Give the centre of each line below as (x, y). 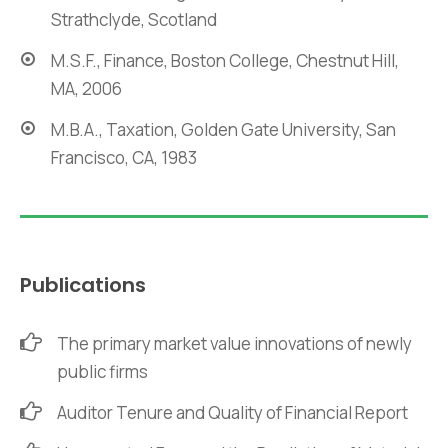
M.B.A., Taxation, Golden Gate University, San (223, 130)
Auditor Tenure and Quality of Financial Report (232, 413)
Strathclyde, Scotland (134, 20)
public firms (102, 372)
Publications (83, 285)
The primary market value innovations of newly (234, 344)
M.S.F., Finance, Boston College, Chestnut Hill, (225, 61)
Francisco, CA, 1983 (124, 158)
